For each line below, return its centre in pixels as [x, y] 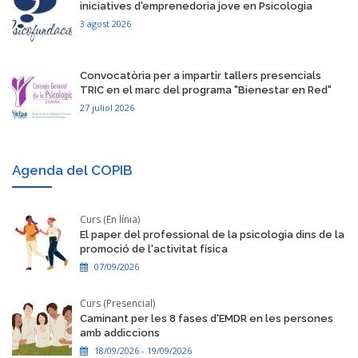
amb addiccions [120, 333]
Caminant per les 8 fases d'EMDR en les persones [207, 319]
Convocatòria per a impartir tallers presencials [201, 76]
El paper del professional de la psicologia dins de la [212, 235]
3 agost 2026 [105, 24]
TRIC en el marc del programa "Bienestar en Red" [206, 90]
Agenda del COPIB [72, 171]
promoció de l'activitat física [154, 249]
